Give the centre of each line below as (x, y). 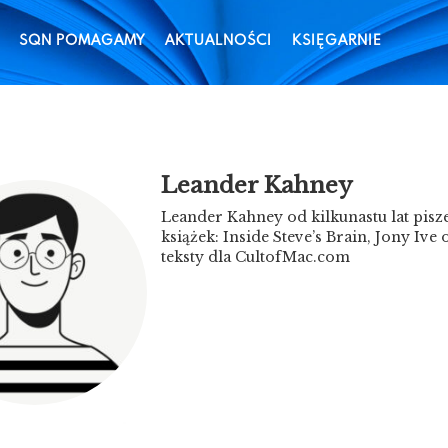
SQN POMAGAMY (82, 39)
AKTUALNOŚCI (219, 39)
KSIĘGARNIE (337, 39)
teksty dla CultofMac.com (255, 257)
